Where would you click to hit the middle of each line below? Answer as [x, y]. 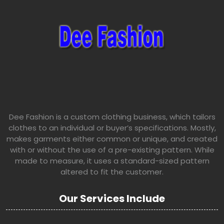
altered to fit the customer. [112, 172]
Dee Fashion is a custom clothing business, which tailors [112, 117]
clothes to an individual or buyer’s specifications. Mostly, [112, 128]
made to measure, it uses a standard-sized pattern [112, 161]
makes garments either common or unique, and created [112, 139]
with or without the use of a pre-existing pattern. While [112, 150]
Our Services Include [112, 199]
